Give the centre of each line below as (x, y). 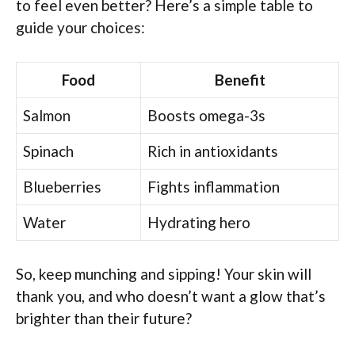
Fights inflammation (214, 186)
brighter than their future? (104, 319)
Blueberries (62, 186)
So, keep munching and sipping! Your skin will (164, 274)
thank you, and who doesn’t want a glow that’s (171, 296)
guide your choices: (80, 28)
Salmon (47, 115)
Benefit (240, 79)
